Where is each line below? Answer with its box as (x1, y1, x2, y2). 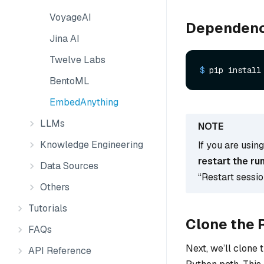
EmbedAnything (49, 96, 118, 108)
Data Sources (40, 160, 98, 172)
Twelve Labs (49, 54, 105, 66)
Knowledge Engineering (40, 138, 143, 151)
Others (40, 181, 70, 193)
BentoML (49, 75, 90, 87)
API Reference (28, 245, 91, 257)
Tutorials (28, 202, 67, 214)
